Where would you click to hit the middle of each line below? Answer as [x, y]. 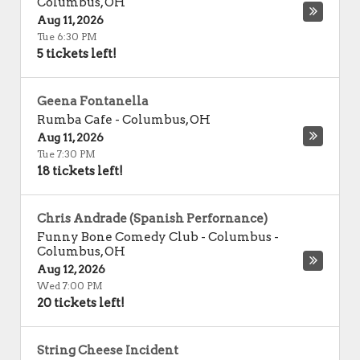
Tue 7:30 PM [66, 154]
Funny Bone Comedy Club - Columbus [154, 237]
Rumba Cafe [75, 120]
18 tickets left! [80, 171]
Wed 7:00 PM [70, 286]
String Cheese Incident [108, 350]
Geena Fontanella [93, 101]
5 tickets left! [77, 54]
